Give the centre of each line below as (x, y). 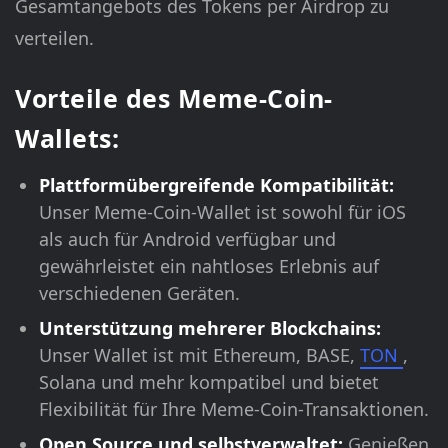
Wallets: (67, 138)
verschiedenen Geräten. (139, 293)
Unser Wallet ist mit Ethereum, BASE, (199, 355)
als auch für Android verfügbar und (187, 239)
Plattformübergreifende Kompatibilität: (216, 185)
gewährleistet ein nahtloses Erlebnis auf (209, 266)
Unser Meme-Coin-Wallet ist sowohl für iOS (222, 212)
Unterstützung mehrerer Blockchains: (210, 328)
